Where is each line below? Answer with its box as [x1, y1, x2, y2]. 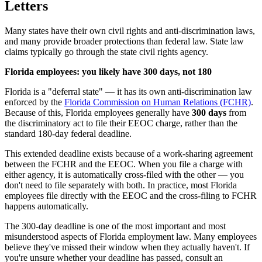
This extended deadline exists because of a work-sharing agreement [5, 148, 253, 158]
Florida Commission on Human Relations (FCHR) [64, 96, 251, 107]
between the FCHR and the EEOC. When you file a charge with [5, 158, 243, 169]
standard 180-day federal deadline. [5, 128, 132, 139]
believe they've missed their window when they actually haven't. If [5, 242, 250, 252]
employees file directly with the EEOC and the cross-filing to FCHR [5, 190, 257, 201]
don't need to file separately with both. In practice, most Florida [5, 180, 237, 190]
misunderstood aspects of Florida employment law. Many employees [5, 231, 257, 242]
